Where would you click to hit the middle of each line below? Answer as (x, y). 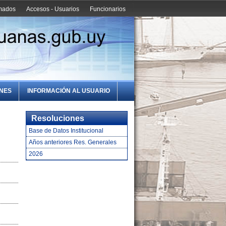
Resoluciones (58, 118)
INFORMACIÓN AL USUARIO (69, 91)
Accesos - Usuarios (52, 9)
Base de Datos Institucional (66, 131)
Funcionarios (108, 9)
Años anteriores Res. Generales (73, 142)
